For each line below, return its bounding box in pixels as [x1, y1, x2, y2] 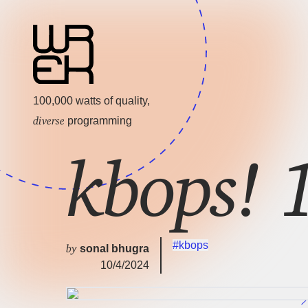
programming [65, 115, 132, 127]
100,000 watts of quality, [33, 95, 150, 107]
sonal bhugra [80, 243, 149, 255]
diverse [33, 113, 65, 122]
